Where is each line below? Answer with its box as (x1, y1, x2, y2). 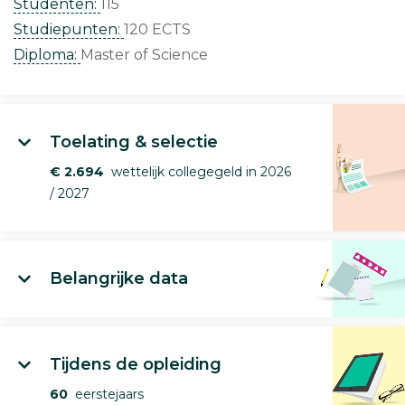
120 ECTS (124, 21, 191, 39)
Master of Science (80, 46, 208, 64)
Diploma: (14, 46, 80, 64)
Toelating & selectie (50, 132, 218, 153)
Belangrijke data (50, 268, 188, 289)
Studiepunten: (14, 21, 124, 39)
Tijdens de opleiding (50, 354, 221, 375)
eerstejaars (68, 386, 144, 403)
